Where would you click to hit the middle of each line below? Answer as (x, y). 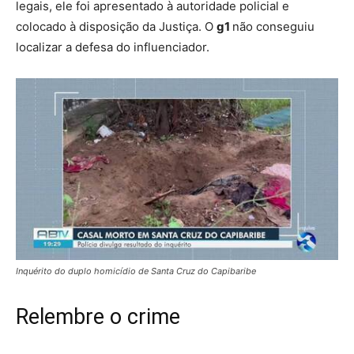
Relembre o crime (98, 316)
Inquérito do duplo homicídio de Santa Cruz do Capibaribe (136, 271)
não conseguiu (273, 27)
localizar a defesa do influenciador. (113, 47)
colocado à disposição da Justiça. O (116, 27)
